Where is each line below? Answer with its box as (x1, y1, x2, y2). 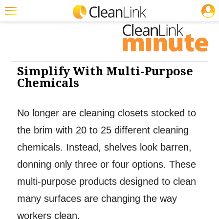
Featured (8, 25, 38, 36)
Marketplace (8, 141, 48, 152)
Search (8, 179, 30, 190)
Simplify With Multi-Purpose (17, 65, 193, 79)
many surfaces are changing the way (17, 193, 177, 204)
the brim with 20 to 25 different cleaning (17, 125, 189, 136)
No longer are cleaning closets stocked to (17, 108, 196, 119)
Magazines (8, 64, 44, 74)
